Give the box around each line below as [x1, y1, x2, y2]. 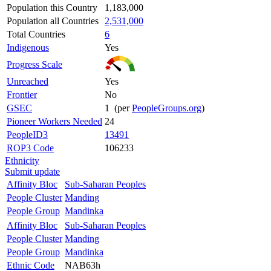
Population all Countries [7, 15, 99, 26]
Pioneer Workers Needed [7, 116, 102, 126]
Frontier [7, 89, 37, 100]
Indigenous [7, 42, 49, 53]
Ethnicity [5, 155, 39, 166]
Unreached [7, 76, 48, 87]
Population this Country [7, 2, 97, 13]
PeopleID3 [7, 129, 48, 140]
